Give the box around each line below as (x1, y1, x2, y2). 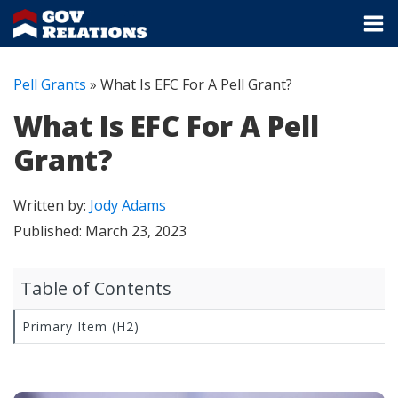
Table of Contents (20, 276, 171, 301)
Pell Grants (13, 75, 86, 95)
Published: (13, 221, 85, 242)
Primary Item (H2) (22, 318, 139, 336)
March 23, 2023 (85, 221, 187, 242)
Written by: (13, 195, 90, 216)
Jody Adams (90, 195, 166, 216)
